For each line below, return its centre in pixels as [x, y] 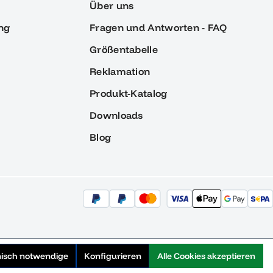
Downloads [116, 115]
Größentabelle [124, 49]
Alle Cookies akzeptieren [206, 256]
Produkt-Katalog [129, 93]
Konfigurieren [113, 256]
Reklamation [120, 71]
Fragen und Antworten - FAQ [158, 27]
